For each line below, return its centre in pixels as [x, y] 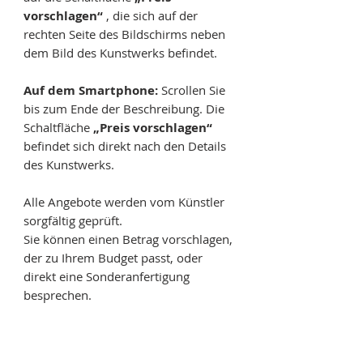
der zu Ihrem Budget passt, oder [113, 258]
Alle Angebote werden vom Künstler [124, 202]
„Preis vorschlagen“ [153, 128]
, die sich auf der [150, 16]
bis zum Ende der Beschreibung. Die [124, 109]
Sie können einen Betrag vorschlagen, [128, 239]
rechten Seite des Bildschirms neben [124, 34]
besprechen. [58, 295]
